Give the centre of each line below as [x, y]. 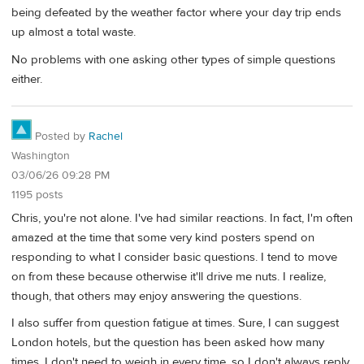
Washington [41, 156]
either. [27, 79]
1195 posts [37, 195]
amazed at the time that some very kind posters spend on [163, 237]
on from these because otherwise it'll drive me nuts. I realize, [169, 276]
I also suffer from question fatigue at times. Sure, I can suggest [175, 323]
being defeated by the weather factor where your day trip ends [176, 13]
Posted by [60, 137]
